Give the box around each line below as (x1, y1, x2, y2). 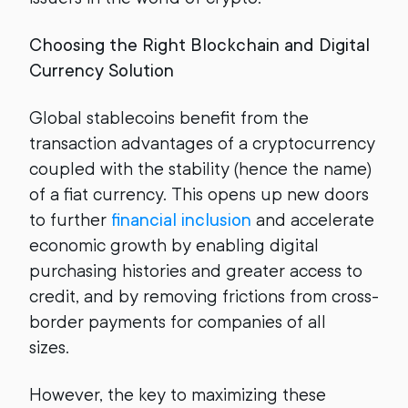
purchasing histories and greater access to (29, 260, 362, 281)
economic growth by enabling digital (29, 235, 319, 256)
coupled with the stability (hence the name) (29, 158, 372, 179)
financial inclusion (111, 209, 251, 230)
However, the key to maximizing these (29, 384, 326, 405)
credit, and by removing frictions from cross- (29, 286, 379, 307)
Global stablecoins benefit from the (29, 107, 309, 128)
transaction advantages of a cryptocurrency (29, 133, 375, 154)
